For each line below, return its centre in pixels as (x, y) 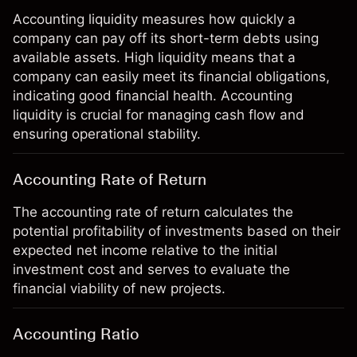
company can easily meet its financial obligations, (171, 76)
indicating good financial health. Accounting (153, 96)
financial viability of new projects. (119, 288)
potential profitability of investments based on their (177, 231)
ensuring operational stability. (107, 134)
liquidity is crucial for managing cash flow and (159, 115)
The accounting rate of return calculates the (153, 212)
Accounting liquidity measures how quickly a (154, 19)
